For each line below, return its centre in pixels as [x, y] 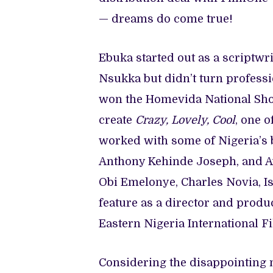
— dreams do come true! [167, 19]
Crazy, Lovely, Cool [185, 120]
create [117, 120]
